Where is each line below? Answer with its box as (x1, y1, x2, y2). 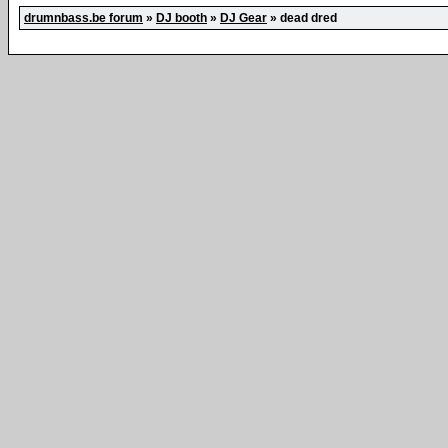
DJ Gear (220, 11, 267, 25)
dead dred (280, 11, 337, 25)
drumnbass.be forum (24, 11, 143, 25)
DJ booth (156, 11, 207, 25)
